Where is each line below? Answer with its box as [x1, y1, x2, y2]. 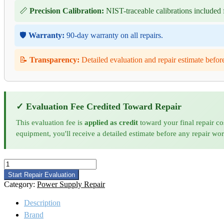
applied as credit [84, 118, 138, 127]
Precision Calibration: [29, 6, 104, 15]
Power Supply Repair [37, 180, 105, 189]
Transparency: [29, 55, 79, 64]
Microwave [3, 185, 39, 194]
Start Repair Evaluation [8, 171, 75, 179]
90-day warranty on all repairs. [64, 31, 163, 40]
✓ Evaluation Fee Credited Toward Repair [16, 101, 181, 112]
